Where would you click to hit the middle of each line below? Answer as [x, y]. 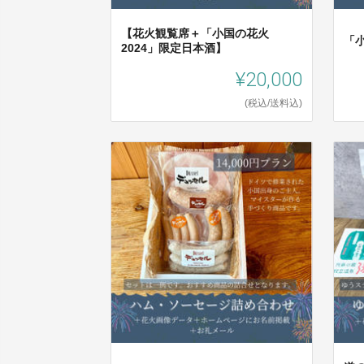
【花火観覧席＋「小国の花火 [195, 34]
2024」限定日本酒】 [174, 48]
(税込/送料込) [274, 104]
